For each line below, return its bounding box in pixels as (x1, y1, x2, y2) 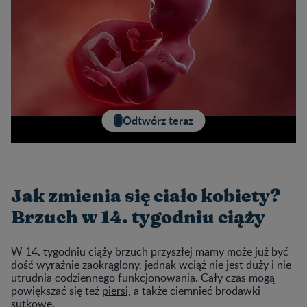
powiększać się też (11, 282, 102, 298)
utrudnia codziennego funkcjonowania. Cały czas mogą (11, 269, 275, 285)
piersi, (102, 282, 131, 298)
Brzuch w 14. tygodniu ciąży (11, 208, 265, 227)
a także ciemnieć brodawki (131, 282, 260, 298)
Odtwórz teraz (122, 112, 193, 129)
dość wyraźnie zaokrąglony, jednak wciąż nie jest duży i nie (11, 256, 291, 272)
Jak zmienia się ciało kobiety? (11, 187, 281, 206)
